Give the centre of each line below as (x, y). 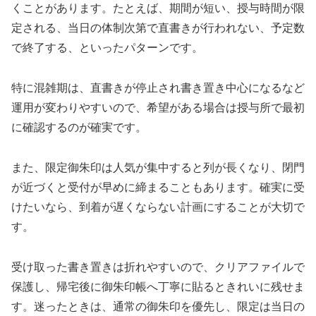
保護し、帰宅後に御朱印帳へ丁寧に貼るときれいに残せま (158, 286)
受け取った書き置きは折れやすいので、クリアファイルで (158, 267)
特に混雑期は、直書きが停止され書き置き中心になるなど (158, 87)
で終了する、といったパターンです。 (107, 48)
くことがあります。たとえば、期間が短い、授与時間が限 (158, 8)
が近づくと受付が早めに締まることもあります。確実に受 (158, 187)
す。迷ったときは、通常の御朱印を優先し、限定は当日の (158, 306)
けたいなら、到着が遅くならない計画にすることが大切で (158, 207)
